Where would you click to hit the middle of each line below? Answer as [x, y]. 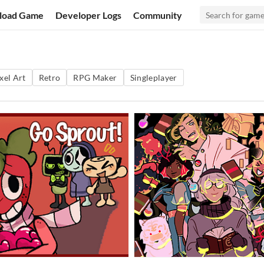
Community [158, 15]
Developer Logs [89, 15]
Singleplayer [154, 77]
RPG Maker [95, 77]
